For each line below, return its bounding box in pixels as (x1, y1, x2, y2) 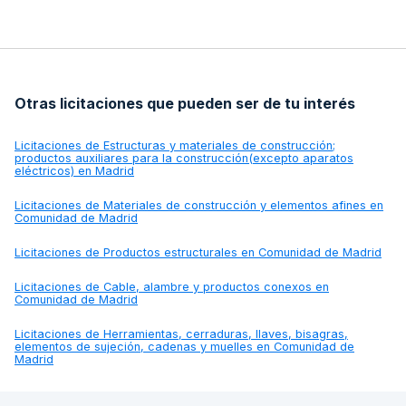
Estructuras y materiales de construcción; (103, 138, 335, 152)
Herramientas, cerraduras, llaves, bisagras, (103, 326, 348, 341)
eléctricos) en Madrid (14, 163, 134, 178)
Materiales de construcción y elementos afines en (103, 198, 383, 212)
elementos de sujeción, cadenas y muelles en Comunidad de (14, 339, 354, 353)
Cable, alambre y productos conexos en (103, 279, 329, 294)
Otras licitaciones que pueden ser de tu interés (14, 93, 355, 112)
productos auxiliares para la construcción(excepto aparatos (14, 150, 353, 165)
